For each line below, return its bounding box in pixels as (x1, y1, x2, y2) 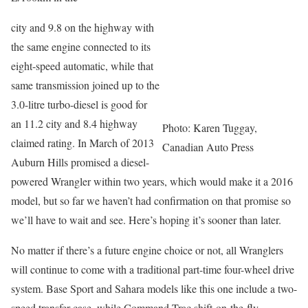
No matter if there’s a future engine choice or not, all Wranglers (11, 243, 283, 257)
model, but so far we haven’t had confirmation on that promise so (11, 193, 291, 208)
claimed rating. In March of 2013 (11, 135, 154, 150)
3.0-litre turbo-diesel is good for (11, 97, 147, 111)
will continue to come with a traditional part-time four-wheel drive (11, 262, 294, 276)
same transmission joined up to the (11, 78, 159, 92)
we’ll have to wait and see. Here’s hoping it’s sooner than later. (11, 212, 281, 227)
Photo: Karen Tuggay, (162, 120, 257, 135)
